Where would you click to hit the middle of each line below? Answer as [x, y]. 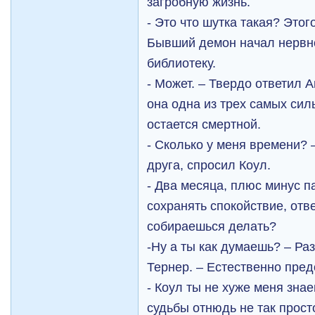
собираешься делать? [212, 226]
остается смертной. [204, 124]
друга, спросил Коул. [209, 165]
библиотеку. [182, 63]
